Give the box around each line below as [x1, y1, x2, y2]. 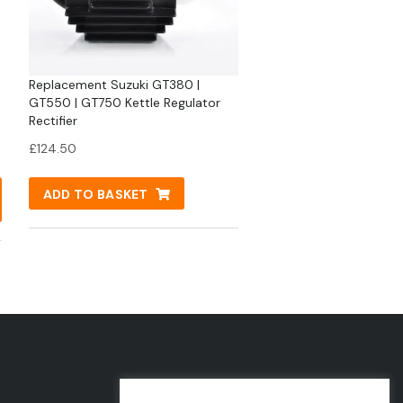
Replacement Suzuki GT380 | [28, 76, 200, 94]
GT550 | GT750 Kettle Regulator [28, 94, 220, 112]
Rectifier [28, 112, 77, 130]
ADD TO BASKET [42, 186, 148, 203]
